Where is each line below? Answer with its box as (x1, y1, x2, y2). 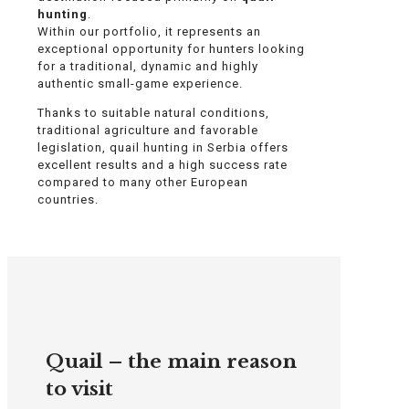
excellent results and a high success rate (37, 157, 288, 172)
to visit (45, 376, 113, 401)
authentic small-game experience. (37, 76, 243, 90)
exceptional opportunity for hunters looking (37, 41, 305, 56)
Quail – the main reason (45, 349, 297, 373)
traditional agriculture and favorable (37, 122, 258, 137)
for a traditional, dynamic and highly (37, 58, 258, 73)
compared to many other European (37, 174, 248, 189)
